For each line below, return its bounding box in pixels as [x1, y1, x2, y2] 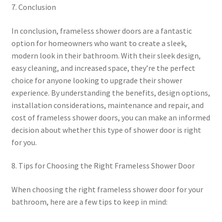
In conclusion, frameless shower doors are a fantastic [11, 25, 192, 36]
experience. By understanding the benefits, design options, [11, 87, 210, 98]
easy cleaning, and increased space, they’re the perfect [11, 62, 195, 73]
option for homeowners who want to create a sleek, [11, 38, 187, 48]
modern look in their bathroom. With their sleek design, [11, 50, 201, 60]
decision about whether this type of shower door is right [11, 124, 201, 135]
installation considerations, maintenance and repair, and [11, 100, 204, 110]
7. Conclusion [11, 1, 56, 12]
